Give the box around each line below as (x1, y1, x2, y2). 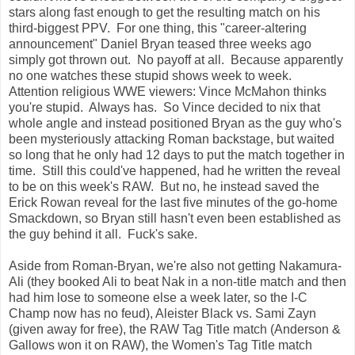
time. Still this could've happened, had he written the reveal (9, 164, 341, 178)
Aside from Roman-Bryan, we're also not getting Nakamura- (9, 259, 342, 273)
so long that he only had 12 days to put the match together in (9, 148, 345, 162)
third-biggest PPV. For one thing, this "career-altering (9, 21, 307, 36)
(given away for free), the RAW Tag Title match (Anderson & (9, 323, 341, 337)
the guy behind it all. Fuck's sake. (9, 227, 197, 242)
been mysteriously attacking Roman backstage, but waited (9, 132, 334, 147)
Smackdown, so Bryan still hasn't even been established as (9, 212, 341, 226)
